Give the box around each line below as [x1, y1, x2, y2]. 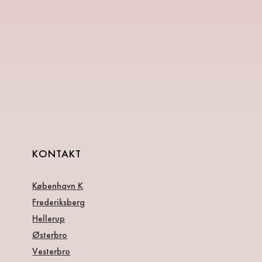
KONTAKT [32, 147, 82, 160]
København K [32, 180, 84, 192]
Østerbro [32, 229, 68, 241]
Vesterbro [32, 245, 71, 257]
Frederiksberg [32, 196, 85, 208]
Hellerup [32, 212, 65, 225]
